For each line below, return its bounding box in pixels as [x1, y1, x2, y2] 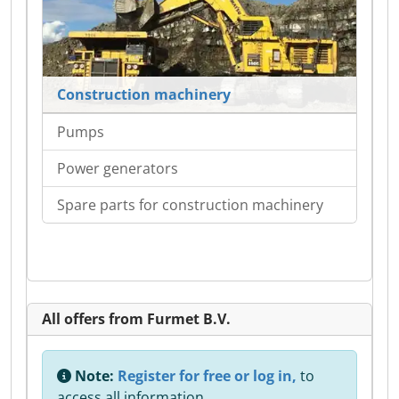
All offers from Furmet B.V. [42, 309, 231, 330]
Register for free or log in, [118, 366, 297, 387]
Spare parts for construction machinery [57, 195, 323, 216]
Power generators [57, 159, 178, 179]
